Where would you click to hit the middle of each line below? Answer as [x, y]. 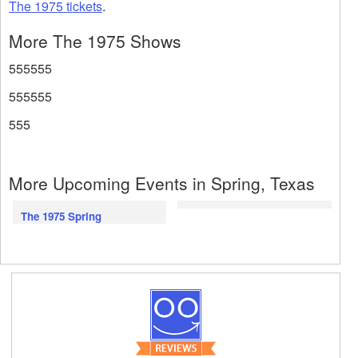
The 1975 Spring [61, 217]
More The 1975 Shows [95, 41]
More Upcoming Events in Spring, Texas [162, 183]
